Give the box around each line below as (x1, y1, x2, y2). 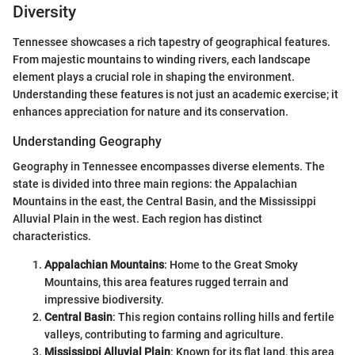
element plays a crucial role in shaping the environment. (13, 71, 295, 83)
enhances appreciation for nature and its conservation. (13, 105, 288, 118)
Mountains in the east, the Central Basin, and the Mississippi (13, 195, 316, 208)
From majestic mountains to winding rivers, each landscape (13, 53, 311, 66)
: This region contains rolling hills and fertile (113, 311, 334, 324)
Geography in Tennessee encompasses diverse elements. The (13, 160, 325, 174)
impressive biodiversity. (44, 293, 164, 307)
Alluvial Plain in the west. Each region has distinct (13, 212, 262, 226)
